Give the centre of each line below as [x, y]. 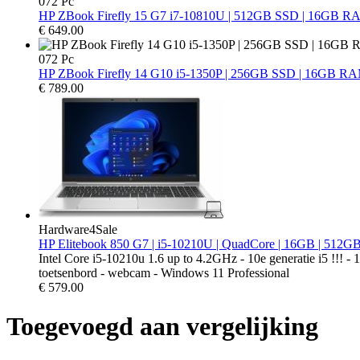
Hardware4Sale [78, 230]
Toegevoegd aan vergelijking [162, 327]
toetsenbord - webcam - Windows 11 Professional [164, 273]
